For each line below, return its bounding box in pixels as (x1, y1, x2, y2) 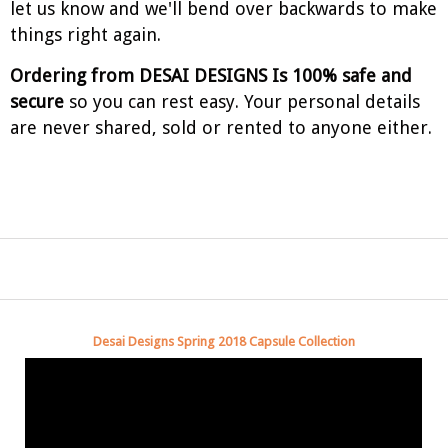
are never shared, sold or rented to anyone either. (10, 116, 432, 138)
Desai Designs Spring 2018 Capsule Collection (93, 333, 355, 349)
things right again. (10, 23, 161, 45)
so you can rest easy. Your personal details (64, 90, 420, 112)
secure (10, 90, 64, 112)
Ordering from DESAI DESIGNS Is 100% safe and (10, 64, 412, 86)
